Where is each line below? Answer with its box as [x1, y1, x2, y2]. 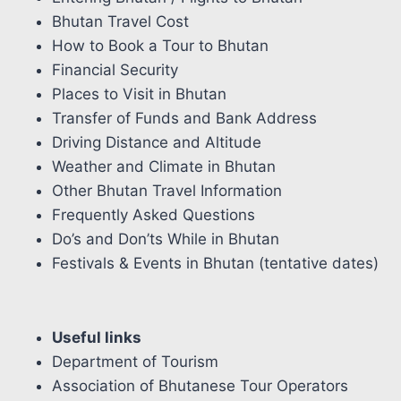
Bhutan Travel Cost [52, 13, 189, 30]
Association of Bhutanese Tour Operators [52, 376, 348, 395]
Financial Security [52, 61, 178, 79]
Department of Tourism [52, 352, 218, 371]
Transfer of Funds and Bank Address [52, 109, 317, 127]
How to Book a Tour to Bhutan [52, 37, 269, 55]
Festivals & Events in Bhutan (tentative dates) [52, 254, 379, 272]
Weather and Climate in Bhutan [52, 158, 276, 175]
